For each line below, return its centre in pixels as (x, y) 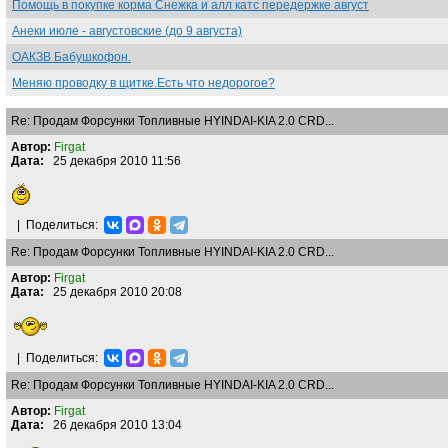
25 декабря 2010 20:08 (113, 292)
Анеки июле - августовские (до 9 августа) (127, 31)
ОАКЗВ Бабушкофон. (71, 57)
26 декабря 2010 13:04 (113, 425)
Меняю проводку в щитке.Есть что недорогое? (143, 83)
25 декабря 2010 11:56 (112, 161)
